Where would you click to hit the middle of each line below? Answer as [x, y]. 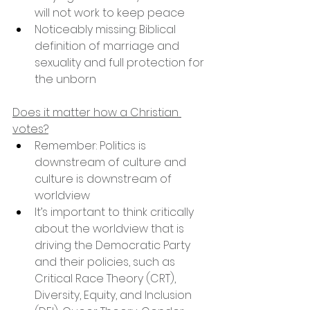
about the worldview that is [111, 228]
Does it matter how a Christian [97, 112]
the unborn [65, 79]
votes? [30, 129]
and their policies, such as [106, 262]
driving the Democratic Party [114, 245]
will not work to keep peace [110, 12]
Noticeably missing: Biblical [107, 29]
